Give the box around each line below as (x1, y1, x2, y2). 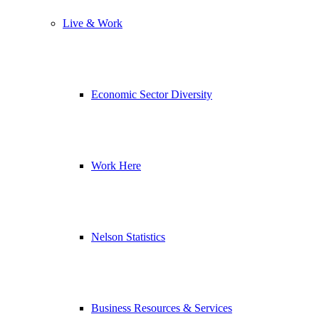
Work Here (91, 159, 141, 172)
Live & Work (63, 16, 122, 29)
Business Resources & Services (91, 301, 232, 314)
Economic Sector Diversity (91, 88, 212, 100)
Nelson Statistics (91, 230, 165, 243)
